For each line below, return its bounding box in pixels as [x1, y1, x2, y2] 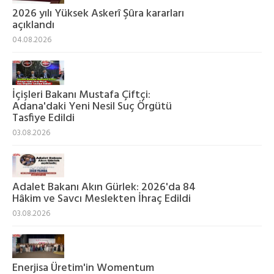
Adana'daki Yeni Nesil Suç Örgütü [12, 97, 172, 116]
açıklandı [12, 17, 54, 35]
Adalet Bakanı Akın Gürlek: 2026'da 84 [12, 178, 196, 196]
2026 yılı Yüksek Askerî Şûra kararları [12, 5, 184, 23]
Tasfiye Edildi [12, 109, 75, 127]
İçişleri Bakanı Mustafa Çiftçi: [12, 86, 150, 104]
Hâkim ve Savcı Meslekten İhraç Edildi [12, 190, 191, 208]
